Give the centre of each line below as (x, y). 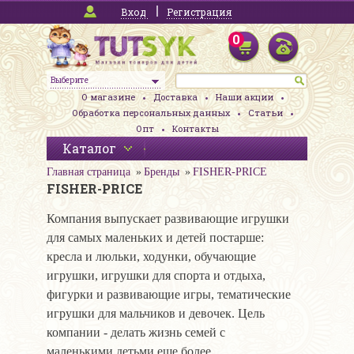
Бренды (162, 172)
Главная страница (88, 172)
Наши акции (244, 97)
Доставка (175, 97)
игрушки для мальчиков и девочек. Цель (156, 314)
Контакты (195, 129)
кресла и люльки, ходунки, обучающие (151, 257)
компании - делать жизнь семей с (136, 333)
